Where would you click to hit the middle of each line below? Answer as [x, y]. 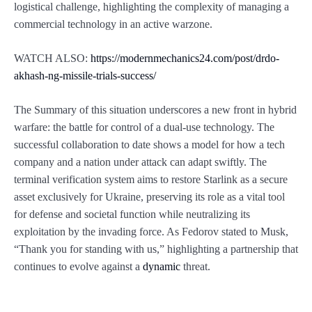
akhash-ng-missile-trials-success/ [85, 76]
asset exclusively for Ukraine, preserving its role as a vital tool [149, 197]
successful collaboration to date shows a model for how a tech [149, 145]
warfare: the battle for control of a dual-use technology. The [144, 127]
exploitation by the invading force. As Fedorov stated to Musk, [151, 232]
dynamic [163, 267]
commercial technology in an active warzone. [113, 24]
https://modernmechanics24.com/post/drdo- [185, 58]
